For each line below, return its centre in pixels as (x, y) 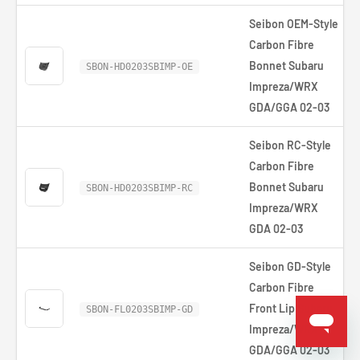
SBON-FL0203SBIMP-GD (139, 309)
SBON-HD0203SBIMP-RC (139, 188)
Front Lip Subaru (291, 308)
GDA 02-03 (276, 229)
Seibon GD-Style (290, 266)
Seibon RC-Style (290, 145)
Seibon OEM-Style (294, 24)
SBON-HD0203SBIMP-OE (139, 67)
